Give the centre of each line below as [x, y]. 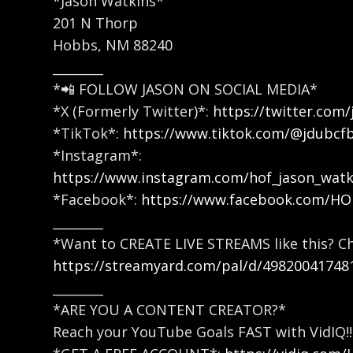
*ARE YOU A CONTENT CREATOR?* [170, 309]
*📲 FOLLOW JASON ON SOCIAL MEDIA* [186, 89]
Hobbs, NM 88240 [113, 45]
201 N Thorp [96, 22]
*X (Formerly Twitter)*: [133, 111]
